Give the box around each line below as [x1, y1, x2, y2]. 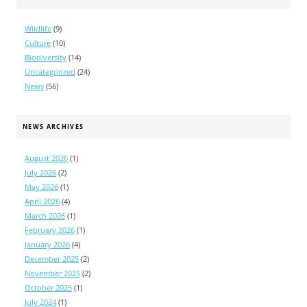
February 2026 [25, 225, 75, 235]
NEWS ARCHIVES [23, 121, 84, 131]
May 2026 [25, 182, 58, 192]
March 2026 [25, 210, 65, 221]
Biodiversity [25, 52, 66, 62]
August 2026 [25, 153, 68, 163]
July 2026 [25, 167, 56, 177]
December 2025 [25, 254, 79, 264]
